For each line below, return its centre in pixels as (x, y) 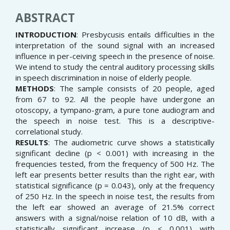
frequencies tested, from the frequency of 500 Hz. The (115, 164)
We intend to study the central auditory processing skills (115, 67)
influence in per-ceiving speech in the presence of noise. (115, 56)
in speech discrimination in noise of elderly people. (103, 78)
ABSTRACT (45, 18)
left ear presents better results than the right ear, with (115, 175)
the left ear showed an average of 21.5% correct (115, 207)
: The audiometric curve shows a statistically (131, 142)
